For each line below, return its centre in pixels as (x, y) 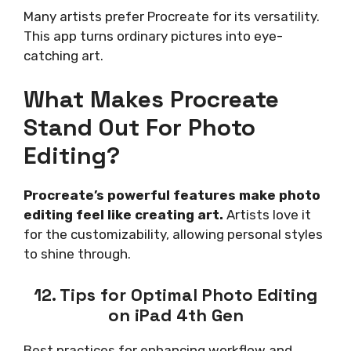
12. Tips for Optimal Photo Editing (175, 294)
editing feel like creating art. (123, 215)
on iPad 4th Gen (175, 315)
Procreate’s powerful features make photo (172, 195)
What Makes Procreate (151, 100)
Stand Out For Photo (139, 128)
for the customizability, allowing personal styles (173, 235)
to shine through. (77, 254)
